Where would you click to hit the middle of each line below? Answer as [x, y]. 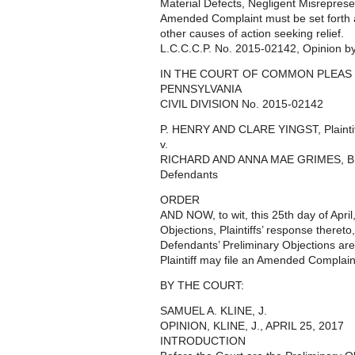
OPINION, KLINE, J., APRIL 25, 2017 [252, 326]
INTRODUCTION [203, 341]
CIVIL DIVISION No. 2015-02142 [242, 104]
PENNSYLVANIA [201, 89]
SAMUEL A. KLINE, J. [214, 311]
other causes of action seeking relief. [252, 34]
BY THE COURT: [202, 286]
